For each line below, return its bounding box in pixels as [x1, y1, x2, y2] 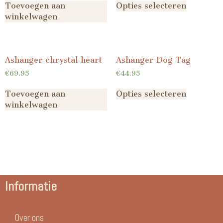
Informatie [5, 178, 57, 195]
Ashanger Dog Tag [115, 55, 191, 65]
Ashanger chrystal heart [5, 55, 102, 65]
